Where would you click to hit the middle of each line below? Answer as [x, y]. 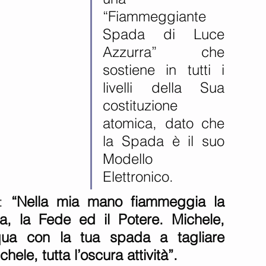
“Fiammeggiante [154, 16]
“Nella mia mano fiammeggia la [114, 202]
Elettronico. [140, 177]
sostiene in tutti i [164, 70]
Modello [128, 159]
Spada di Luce [164, 34]
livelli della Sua [164, 88]
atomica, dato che [164, 123]
